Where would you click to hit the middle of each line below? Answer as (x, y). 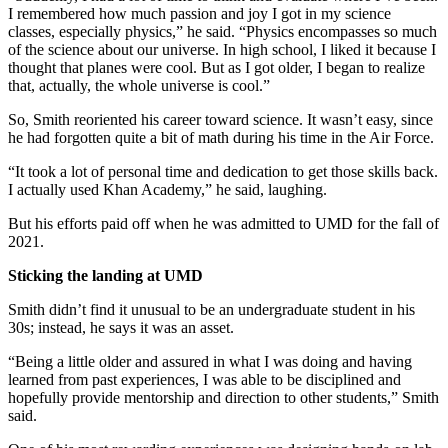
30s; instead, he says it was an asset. (121, 328)
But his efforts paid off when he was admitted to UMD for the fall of (223, 224)
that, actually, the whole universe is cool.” (139, 86)
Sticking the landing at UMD (105, 276)
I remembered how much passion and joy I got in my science (199, 14)
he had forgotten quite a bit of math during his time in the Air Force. (221, 138)
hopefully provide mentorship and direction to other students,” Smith (223, 398)
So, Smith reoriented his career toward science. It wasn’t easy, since (220, 120)
